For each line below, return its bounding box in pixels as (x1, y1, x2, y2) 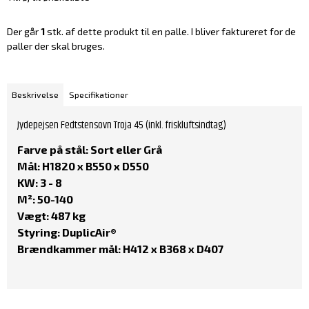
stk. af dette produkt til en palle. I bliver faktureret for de (45, 26, 296, 38)
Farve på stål (17, 142, 86, 156)
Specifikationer (69, 90, 129, 100)
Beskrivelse (12, 90, 59, 100)
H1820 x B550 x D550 (40, 159, 149, 172)
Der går (7, 26, 41, 38)
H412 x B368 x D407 (121, 241, 223, 255)
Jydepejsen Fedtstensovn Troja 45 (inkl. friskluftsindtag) (17, 116, 226, 134)
